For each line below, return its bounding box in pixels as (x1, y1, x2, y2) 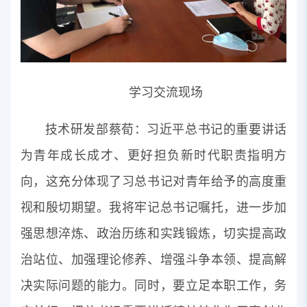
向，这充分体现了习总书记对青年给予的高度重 (20, 172, 287, 189)
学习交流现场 (128, 86, 203, 100)
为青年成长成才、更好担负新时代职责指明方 (20, 146, 287, 163)
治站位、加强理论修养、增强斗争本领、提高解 (20, 250, 287, 267)
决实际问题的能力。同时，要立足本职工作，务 (20, 276, 287, 293)
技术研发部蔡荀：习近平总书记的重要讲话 (45, 120, 287, 137)
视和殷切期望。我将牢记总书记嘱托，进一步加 (20, 198, 287, 215)
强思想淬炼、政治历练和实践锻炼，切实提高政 (20, 224, 287, 241)
